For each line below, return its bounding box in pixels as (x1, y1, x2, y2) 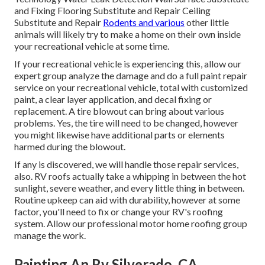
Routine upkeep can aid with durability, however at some (14, 194, 240, 206)
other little (185, 17, 229, 28)
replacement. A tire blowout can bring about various (14, 105, 224, 117)
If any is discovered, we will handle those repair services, (14, 159, 238, 170)
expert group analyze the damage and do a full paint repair (14, 70, 247, 82)
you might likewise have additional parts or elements (14, 129, 225, 141)
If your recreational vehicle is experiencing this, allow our (14, 58, 241, 70)
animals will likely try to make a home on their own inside (14, 28, 241, 40)
